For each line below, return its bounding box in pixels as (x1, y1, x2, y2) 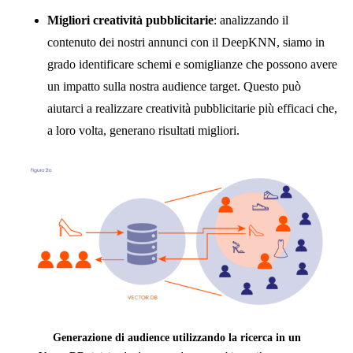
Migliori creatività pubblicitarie (47, 13, 214, 27)
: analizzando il (214, 13, 288, 27)
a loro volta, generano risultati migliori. (47, 123, 240, 137)
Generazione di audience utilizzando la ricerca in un (52, 331, 301, 344)
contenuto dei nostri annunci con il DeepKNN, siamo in (47, 35, 325, 49)
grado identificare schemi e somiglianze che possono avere (47, 57, 337, 71)
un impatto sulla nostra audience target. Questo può (47, 79, 301, 93)
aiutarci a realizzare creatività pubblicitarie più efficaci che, (47, 101, 337, 115)
